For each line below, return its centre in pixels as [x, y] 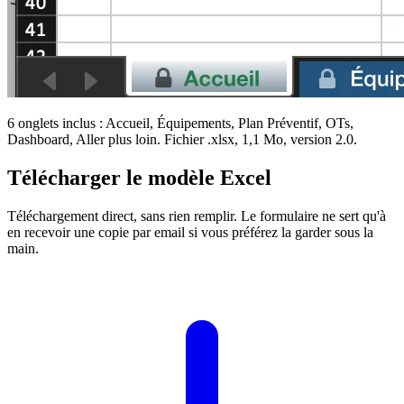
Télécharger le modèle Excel [139, 177]
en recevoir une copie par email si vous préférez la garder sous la [190, 232]
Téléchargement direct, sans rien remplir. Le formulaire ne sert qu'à [197, 216]
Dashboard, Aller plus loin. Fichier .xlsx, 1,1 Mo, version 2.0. [182, 139]
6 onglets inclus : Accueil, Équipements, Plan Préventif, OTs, [180, 123]
